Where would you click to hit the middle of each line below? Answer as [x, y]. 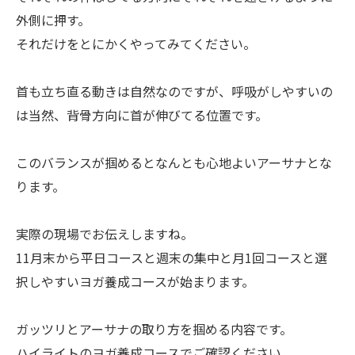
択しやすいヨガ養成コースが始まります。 [135, 281]
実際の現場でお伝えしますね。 [105, 234]
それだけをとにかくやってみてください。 [136, 44]
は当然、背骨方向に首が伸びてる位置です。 [142, 115]
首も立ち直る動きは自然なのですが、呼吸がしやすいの [174, 91]
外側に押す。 [53, 20]
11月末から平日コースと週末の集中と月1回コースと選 [172, 258]
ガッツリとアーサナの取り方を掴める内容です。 [154, 329]
